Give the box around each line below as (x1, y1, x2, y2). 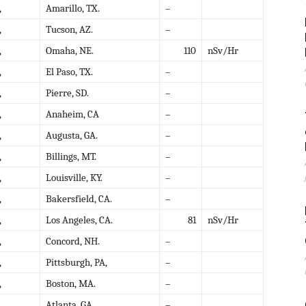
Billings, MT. (46, 150, 96, 163)
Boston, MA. (46, 277, 96, 290)
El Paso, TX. (46, 65, 93, 78)
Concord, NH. (46, 234, 100, 247)
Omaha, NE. (46, 44, 94, 57)
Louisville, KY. (46, 171, 102, 184)
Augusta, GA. (46, 128, 98, 141)
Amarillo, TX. (46, 1, 100, 14)
